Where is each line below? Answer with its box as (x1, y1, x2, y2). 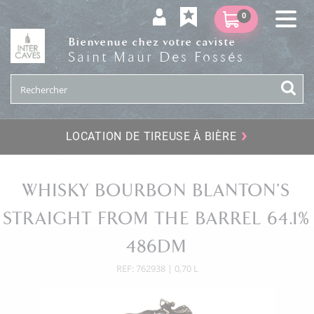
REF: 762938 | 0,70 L (116, 262, 198, 275)
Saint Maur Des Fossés (68, 49, 245, 65)
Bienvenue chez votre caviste (68, 35, 236, 48)
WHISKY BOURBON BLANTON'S (23, 181, 291, 202)
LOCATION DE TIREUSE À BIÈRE (66, 130, 237, 144)
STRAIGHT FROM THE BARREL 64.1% (3, 209, 311, 230)
